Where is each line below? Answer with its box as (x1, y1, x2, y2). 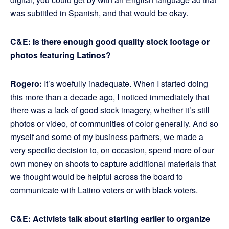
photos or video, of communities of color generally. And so (10, 118, 218, 130)
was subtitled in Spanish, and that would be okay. (10, 7, 188, 19)
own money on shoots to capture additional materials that (10, 157, 216, 170)
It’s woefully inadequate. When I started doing (42, 78, 208, 90)
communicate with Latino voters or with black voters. (10, 184, 198, 196)
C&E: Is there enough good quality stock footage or (10, 36, 210, 48)
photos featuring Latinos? (10, 49, 111, 61)
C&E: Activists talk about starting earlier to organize (10, 213, 210, 225)
